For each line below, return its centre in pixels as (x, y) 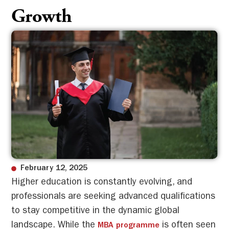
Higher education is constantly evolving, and (102, 183)
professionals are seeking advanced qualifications (113, 198)
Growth (42, 18)
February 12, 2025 (54, 169)
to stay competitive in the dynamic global (96, 212)
